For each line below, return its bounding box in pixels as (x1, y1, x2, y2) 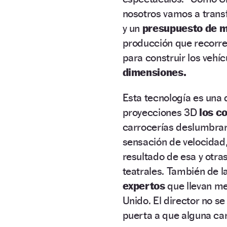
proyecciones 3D (122, 106, 199, 119)
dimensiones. (122, 66, 186, 79)
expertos (122, 179, 165, 193)
